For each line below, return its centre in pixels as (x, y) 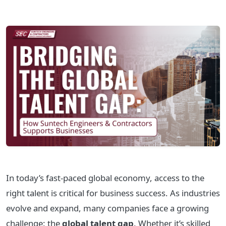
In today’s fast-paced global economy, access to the (105, 178)
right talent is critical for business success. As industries (113, 193)
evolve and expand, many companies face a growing (107, 208)
